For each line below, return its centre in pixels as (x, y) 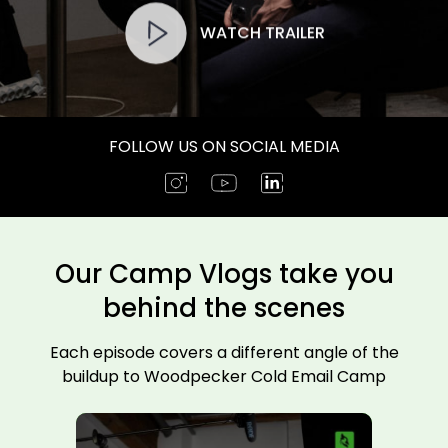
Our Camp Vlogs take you (224, 274)
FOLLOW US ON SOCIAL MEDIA (224, 146)
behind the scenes (224, 308)
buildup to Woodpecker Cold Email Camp (224, 376)
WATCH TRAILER (262, 34)
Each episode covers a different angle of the (224, 352)
